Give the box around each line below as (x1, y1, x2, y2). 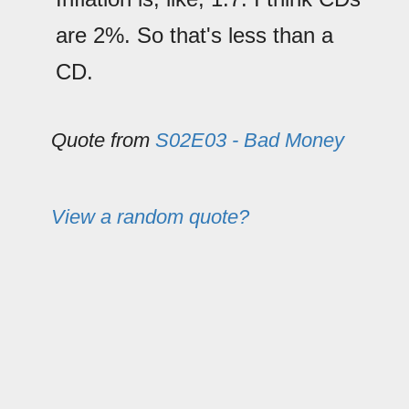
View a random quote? (51, 205, 249, 229)
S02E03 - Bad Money (155, 129, 344, 152)
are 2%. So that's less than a (56, 23, 333, 48)
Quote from (51, 129, 155, 152)
